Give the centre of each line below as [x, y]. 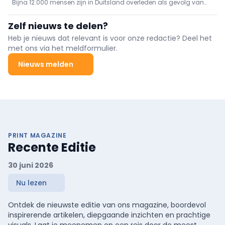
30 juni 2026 [31, 165]
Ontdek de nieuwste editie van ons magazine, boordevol [107, 205]
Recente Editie [52, 148]
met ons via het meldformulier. [63, 48]
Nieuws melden [46, 65]
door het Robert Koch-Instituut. [59, 19]
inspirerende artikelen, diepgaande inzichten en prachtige [109, 215]
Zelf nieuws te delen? [58, 26]
